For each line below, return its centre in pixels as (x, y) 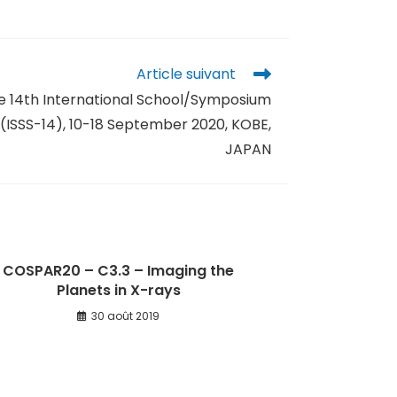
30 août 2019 (125, 316)
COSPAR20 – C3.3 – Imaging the (118, 271)
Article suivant (186, 74)
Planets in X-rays (118, 290)
